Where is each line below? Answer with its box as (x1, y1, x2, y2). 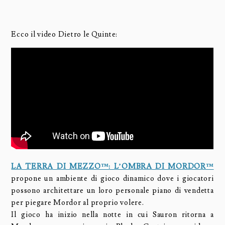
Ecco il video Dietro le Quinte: (11, 29, 118, 39)
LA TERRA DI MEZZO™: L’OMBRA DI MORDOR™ (11, 161, 214, 171)
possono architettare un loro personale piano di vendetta (11, 185, 214, 195)
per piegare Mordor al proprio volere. (11, 197, 144, 207)
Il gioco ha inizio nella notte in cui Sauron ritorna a (11, 209, 214, 219)
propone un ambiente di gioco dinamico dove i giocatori (11, 173, 214, 183)
